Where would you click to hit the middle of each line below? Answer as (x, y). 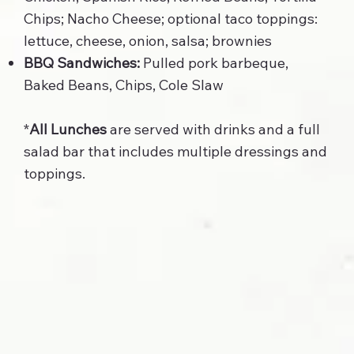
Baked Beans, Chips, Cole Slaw (124, 85)
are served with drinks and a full (213, 130)
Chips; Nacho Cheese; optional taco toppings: (171, 19)
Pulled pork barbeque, (214, 63)
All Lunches (68, 130)
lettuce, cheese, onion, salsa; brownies (148, 41)
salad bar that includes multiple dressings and (175, 152)
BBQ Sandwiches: (82, 63)
